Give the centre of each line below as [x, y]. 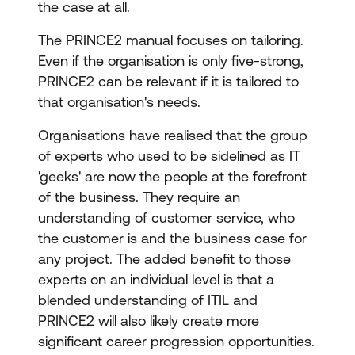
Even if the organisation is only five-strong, [171, 61]
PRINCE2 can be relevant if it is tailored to [168, 81]
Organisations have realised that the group [173, 135]
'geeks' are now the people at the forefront [172, 176]
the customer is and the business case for [172, 238]
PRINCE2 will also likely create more [149, 321]
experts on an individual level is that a [156, 279]
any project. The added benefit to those [164, 259]
